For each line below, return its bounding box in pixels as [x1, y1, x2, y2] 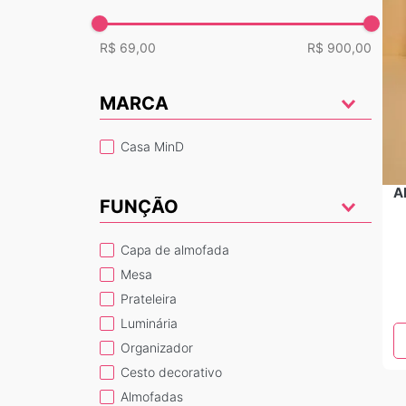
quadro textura [309, 26, 392, 43]
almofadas [128, 389, 183, 404]
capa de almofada [129, 242, 229, 257]
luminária [127, 315, 178, 331]
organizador [130, 340, 193, 355]
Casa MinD [129, 139, 184, 154]
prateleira [128, 291, 177, 306]
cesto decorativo [129, 364, 222, 380]
